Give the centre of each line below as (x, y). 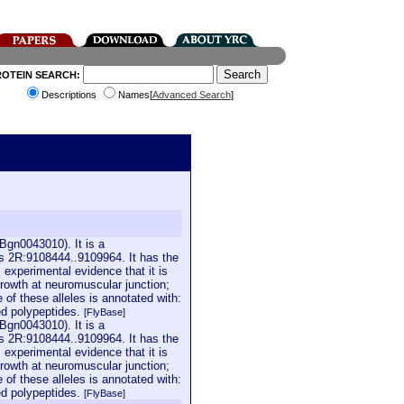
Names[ (135, 95)
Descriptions (70, 95)
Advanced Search (191, 95)
